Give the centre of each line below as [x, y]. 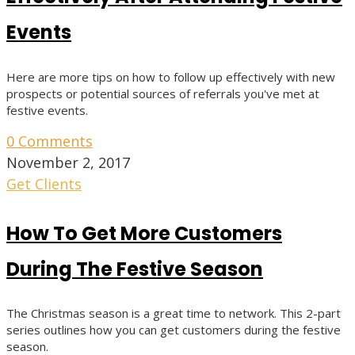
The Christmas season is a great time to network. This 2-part [174, 313]
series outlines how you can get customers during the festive [174, 330]
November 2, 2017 [68, 162]
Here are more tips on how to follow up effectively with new [171, 76]
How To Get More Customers [144, 233]
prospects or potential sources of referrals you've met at [163, 93]
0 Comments [50, 141]
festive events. [47, 110]
